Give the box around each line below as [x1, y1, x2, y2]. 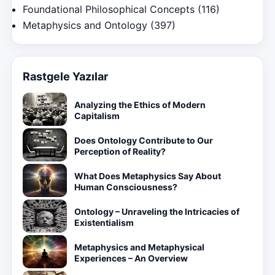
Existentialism [74, 217, 134, 228]
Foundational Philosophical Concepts [23, 3, 195, 15]
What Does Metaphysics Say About [74, 171, 221, 181]
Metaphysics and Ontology [23, 19, 147, 31]
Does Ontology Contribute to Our [74, 135, 213, 145]
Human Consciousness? [74, 182, 177, 192]
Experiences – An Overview [74, 253, 188, 263]
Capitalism [74, 110, 120, 121]
